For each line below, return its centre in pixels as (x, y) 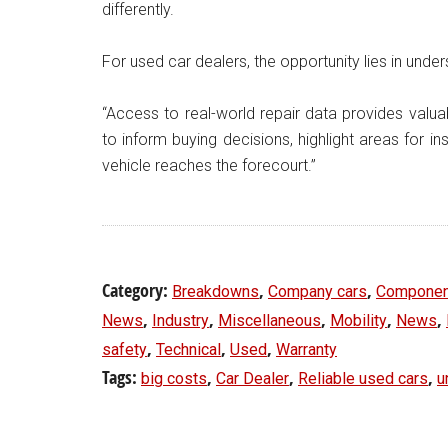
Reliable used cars (363, 378)
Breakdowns (215, 291)
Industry (180, 320)
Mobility (358, 320)
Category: (137, 290)
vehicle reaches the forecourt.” (209, 165)
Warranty (306, 349)
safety (124, 349)
